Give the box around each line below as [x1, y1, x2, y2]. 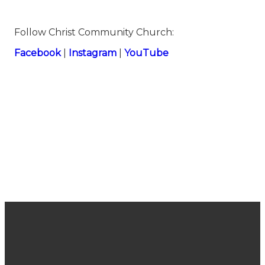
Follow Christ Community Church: [14, 27, 174, 38]
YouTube [124, 47, 169, 59]
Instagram [69, 47, 117, 59]
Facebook [14, 47, 61, 59]
